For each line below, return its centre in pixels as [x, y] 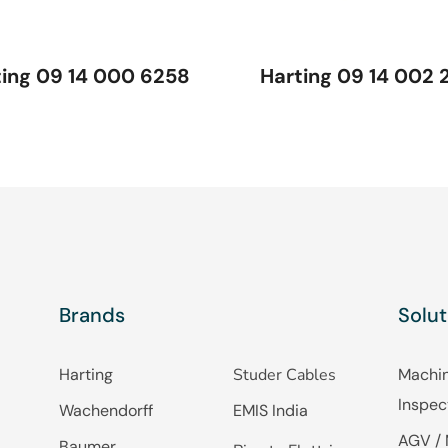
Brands [91, 315]
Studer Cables [285, 375]
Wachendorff [105, 410]
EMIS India [271, 410]
